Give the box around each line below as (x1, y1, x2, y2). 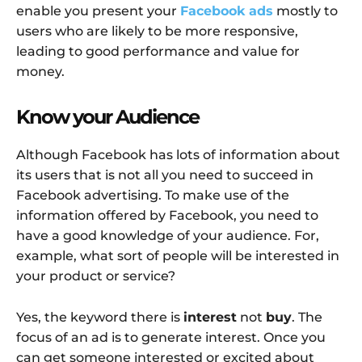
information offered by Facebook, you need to (16, 208, 318, 224)
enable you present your (16, 3, 180, 19)
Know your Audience (16, 105, 199, 129)
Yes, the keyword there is (16, 309, 183, 326)
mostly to (273, 3, 338, 19)
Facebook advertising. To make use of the (16, 187, 289, 204)
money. (16, 64, 65, 80)
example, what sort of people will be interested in (16, 248, 339, 264)
